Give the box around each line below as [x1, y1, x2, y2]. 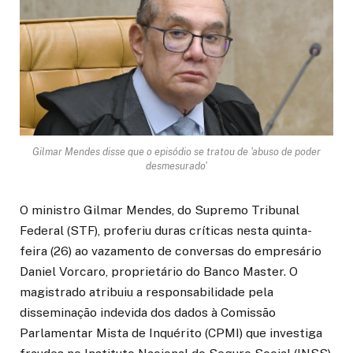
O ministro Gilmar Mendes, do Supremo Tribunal [20, 202, 299, 217]
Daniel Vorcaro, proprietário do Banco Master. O [20, 263, 298, 279]
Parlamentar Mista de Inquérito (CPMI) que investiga [20, 325, 322, 340]
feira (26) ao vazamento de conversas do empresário [20, 243, 321, 258]
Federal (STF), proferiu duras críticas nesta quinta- [20, 222, 312, 238]
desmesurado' [146, 159, 207, 172]
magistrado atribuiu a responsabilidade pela [20, 284, 273, 299]
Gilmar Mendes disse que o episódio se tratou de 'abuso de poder [32, 145, 321, 158]
